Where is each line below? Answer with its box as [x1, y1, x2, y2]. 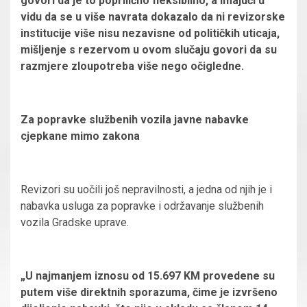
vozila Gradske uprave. [21, 215, 132, 229]
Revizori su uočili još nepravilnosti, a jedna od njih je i [21, 182, 272, 196]
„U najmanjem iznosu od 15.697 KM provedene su [21, 269, 275, 282]
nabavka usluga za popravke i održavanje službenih [21, 199, 264, 212]
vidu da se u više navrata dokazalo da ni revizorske [21, 10, 285, 23]
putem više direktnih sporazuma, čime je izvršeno [21, 285, 278, 299]
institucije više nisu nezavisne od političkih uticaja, [21, 26, 280, 40]
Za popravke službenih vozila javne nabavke [21, 112, 249, 126]
